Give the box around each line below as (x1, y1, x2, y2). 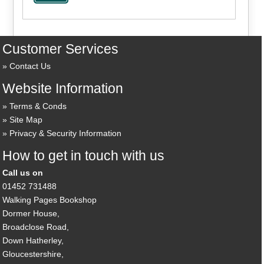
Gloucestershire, (2, 249, 64, 259)
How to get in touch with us (2, 147, 165, 163)
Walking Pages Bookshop (2, 195, 97, 205)
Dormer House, (2, 209, 60, 219)
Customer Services (2, 41, 119, 57)
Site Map (9, 114, 43, 124)
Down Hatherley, (2, 236, 64, 246)
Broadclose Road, (2, 222, 70, 232)
